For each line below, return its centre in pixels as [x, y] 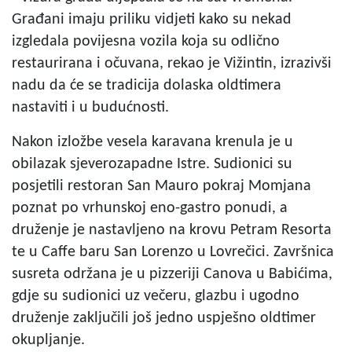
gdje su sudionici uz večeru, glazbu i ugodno [156, 297]
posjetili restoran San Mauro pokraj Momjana [161, 187]
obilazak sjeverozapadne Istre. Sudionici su [152, 165]
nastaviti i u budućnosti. [90, 108]
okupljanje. [48, 341]
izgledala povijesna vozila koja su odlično [146, 42]
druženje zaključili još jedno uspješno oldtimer [164, 319]
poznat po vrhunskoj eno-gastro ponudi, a [150, 209]
